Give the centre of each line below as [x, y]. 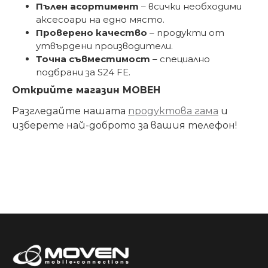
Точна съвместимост [93, 59]
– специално [180, 59]
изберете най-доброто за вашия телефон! [124, 125]
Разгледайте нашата [70, 111]
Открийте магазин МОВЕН [86, 90]
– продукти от [186, 33]
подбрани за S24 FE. [83, 72]
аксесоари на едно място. [100, 19]
